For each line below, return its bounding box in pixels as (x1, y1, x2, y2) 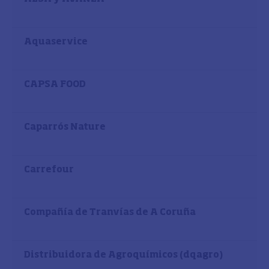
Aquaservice (24, 37, 88, 46)
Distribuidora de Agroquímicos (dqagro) (24, 250, 223, 259)
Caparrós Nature (24, 122, 106, 131)
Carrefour (24, 165, 74, 174)
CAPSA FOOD (24, 80, 86, 89)
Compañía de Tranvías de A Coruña (24, 208, 196, 217)
